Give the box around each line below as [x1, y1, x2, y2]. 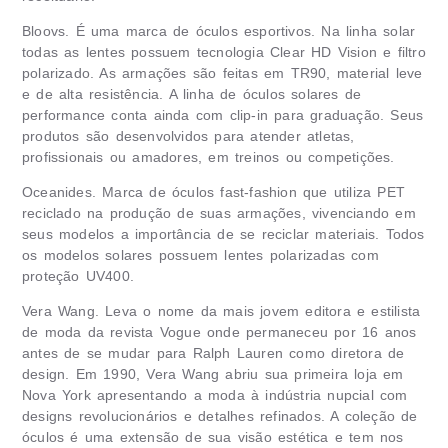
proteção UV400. [22, 267, 134, 284]
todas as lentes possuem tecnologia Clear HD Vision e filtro [22, 43, 426, 60]
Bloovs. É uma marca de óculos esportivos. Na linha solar [22, 22, 416, 39]
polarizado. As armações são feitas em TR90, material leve [22, 64, 423, 81]
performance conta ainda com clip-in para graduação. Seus [22, 106, 424, 123]
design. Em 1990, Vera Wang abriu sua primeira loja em [22, 365, 404, 382]
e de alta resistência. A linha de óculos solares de [22, 85, 362, 102]
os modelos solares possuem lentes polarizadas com [22, 246, 379, 263]
